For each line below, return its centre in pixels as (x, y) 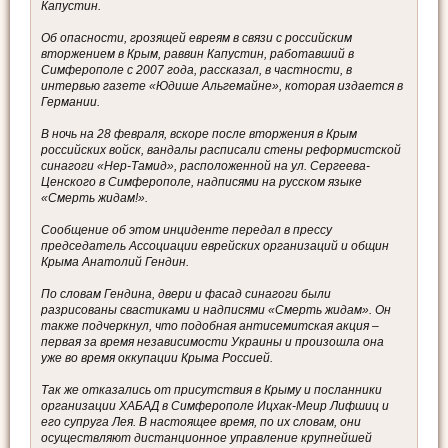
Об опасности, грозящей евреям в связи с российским (196, 38)
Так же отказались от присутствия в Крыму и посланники (211, 390)
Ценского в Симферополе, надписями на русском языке (201, 182)
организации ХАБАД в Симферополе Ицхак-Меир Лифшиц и (215, 406)
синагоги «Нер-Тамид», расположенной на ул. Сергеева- (205, 166)
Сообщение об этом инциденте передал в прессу (186, 230)
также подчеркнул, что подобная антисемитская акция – (210, 326)
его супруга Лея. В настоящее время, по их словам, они (201, 422)
